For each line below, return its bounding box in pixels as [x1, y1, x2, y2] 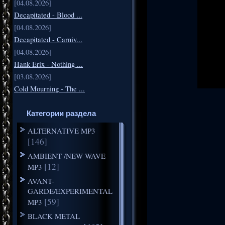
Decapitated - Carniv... [14, 34, 82, 44]
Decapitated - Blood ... [14, 10, 82, 20]
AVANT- [27, 175, 54, 186]
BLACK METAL [27, 210, 80, 221]
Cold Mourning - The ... [14, 83, 85, 93]
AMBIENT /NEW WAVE [27, 150, 105, 161]
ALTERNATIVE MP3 [27, 125, 95, 136]
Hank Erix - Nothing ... [14, 59, 83, 69]
